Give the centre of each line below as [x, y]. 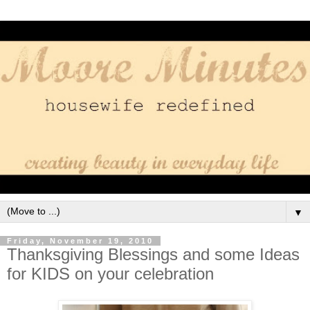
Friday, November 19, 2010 [80, 240]
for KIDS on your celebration [110, 273]
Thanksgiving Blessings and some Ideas [153, 254]
